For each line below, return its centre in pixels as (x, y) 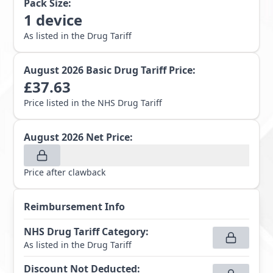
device (59, 20)
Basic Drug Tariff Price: (141, 70)
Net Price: (110, 137)
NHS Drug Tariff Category (85, 232)
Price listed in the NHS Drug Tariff (93, 103)
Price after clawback (65, 172)
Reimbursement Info (75, 207)
